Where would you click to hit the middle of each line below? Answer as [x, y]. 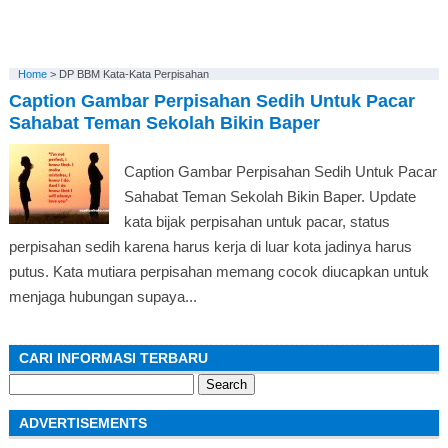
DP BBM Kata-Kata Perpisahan [133, 74]
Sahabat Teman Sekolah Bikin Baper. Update [269, 196]
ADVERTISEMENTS [82, 423]
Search [31, 381]
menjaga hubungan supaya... [102, 296]
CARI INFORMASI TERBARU [113, 358]
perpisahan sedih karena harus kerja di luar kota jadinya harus [210, 246]
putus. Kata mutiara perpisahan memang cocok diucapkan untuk [218, 271]
